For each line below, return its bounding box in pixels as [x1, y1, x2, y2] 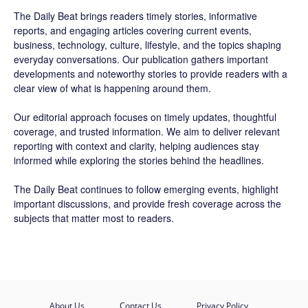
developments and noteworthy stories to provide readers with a [14, 67, 287, 80]
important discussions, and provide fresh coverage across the [14, 197, 281, 210]
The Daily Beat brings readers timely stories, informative [14, 9, 257, 23]
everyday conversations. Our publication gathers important [14, 52, 268, 66]
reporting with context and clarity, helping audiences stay [14, 139, 259, 153]
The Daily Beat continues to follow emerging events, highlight [14, 182, 278, 196]
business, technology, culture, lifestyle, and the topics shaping [14, 38, 281, 52]
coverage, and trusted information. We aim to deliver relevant [14, 124, 280, 138]
